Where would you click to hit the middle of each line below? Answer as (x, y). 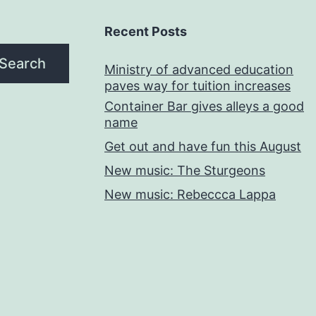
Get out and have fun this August (203, 146)
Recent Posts (146, 31)
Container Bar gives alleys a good (204, 106)
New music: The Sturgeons (185, 170)
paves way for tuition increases (197, 86)
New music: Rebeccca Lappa (190, 194)
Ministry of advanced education (199, 69)
